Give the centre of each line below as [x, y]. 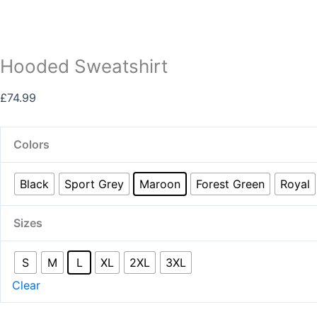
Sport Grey [94, 184]
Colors [31, 145]
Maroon [160, 184]
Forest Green [230, 184]
